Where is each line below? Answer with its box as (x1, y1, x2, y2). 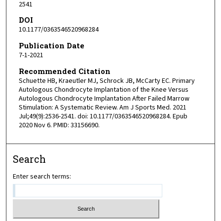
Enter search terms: (13, 172, 72, 182)
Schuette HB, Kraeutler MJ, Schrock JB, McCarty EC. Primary (18, 75, 195, 86)
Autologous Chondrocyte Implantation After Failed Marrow (18, 93, 189, 104)
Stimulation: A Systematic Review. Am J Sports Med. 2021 (18, 102, 186, 112)
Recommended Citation (18, 66, 110, 76)
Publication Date (18, 40, 84, 51)
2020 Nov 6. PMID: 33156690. (18, 120, 100, 130)
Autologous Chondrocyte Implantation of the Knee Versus (18, 84, 188, 95)
